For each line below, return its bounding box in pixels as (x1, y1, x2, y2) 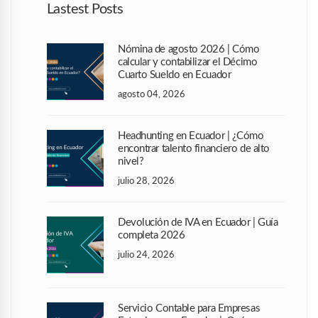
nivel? (118, 156, 144, 168)
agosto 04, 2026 (118, 88, 185, 100)
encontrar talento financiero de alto (118, 143, 270, 155)
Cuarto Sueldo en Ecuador (118, 70, 231, 81)
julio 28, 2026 (118, 175, 175, 187)
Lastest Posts (47, 2, 124, 17)
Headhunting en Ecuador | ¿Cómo (118, 131, 264, 142)
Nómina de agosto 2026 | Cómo (118, 44, 260, 55)
